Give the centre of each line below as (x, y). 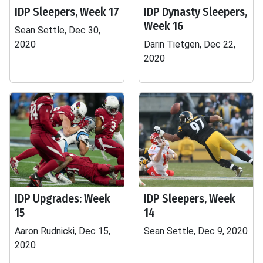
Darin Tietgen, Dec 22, (190, 44)
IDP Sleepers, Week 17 (67, 12)
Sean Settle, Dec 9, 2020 (196, 231)
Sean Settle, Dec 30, (58, 30)
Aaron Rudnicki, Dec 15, (63, 231)
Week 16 (163, 26)
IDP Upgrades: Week (63, 198)
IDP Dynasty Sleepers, (195, 12)
